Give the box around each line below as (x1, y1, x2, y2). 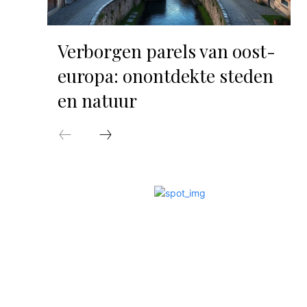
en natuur (57, 88, 137, 113)
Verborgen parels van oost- (57, 39, 275, 64)
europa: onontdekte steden (57, 64, 273, 88)
